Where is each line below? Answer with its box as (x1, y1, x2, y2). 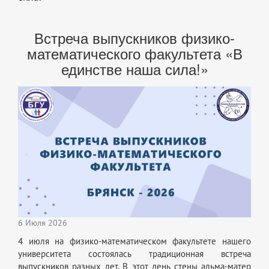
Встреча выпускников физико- (34, 27, 235, 49)
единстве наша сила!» (61, 58, 208, 80)
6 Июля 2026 (18, 218, 67, 229)
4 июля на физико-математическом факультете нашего (18, 236, 251, 247)
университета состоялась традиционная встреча (18, 249, 251, 260)
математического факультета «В (26, 43, 243, 64)
